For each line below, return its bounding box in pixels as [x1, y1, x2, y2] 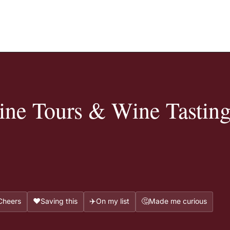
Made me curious [149, 196, 207, 205]
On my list [96, 196, 130, 205]
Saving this [41, 196, 78, 205]
